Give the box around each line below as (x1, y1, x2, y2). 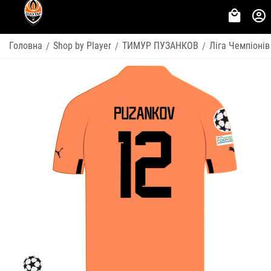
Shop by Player (53, 40, 111, 51)
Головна (9, 40, 42, 51)
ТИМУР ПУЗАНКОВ (122, 40, 198, 51)
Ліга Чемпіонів (209, 40, 270, 51)
